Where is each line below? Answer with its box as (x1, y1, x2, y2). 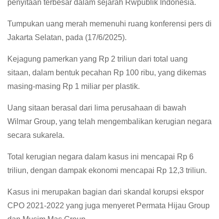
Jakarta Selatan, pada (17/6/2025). (7, 33, 127, 42)
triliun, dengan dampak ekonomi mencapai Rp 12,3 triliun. (7, 166, 207, 175)
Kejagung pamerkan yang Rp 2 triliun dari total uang (7, 55, 188, 64)
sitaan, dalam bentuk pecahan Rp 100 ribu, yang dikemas (7, 68, 206, 77)
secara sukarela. (7, 131, 65, 140)
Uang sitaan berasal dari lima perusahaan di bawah (7, 104, 186, 112)
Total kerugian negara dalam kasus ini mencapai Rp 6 (7, 153, 194, 161)
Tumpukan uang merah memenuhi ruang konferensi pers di (7, 20, 212, 28)
